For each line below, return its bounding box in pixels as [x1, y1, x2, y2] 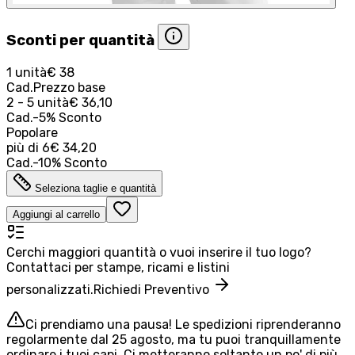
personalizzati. [6, 281, 94, 297]
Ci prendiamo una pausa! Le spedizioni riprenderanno [25, 316, 341, 332]
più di [6, 139, 39, 155]
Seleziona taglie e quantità [35, 181, 156, 194]
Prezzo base [33, 79, 105, 95]
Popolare [6, 124, 58, 140]
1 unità [6, 64, 47, 80]
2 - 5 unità [6, 94, 69, 110]
